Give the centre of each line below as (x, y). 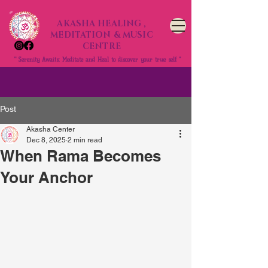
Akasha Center (51, 129)
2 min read (85, 140)
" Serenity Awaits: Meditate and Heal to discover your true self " (97, 60)
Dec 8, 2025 (46, 140)
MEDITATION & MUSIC (102, 35)
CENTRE (102, 46)
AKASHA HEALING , (102, 24)
